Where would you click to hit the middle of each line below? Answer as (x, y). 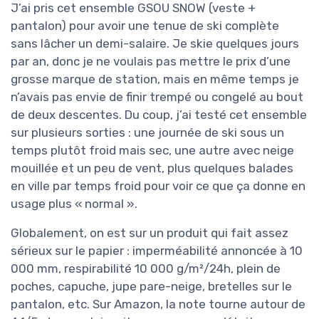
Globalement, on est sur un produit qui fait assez (150, 233)
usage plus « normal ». (74, 204)
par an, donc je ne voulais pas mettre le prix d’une (151, 62)
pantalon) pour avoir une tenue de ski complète (145, 26)
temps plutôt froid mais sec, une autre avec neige (152, 151)
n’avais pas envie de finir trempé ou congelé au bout (157, 97)
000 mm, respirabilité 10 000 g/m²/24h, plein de (146, 269)
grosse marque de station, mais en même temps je (155, 79)
